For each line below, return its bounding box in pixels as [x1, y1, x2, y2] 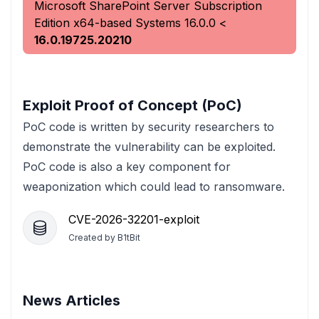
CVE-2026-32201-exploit [68, 212, 199, 226]
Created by [68, 232, 117, 243]
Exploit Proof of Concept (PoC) [23, 97, 242, 114]
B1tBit [117, 232, 140, 243]
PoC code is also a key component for [23, 159, 231, 174]
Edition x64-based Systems [34, 16, 181, 30]
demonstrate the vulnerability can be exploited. [23, 140, 276, 154]
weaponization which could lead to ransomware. [23, 179, 285, 194]
